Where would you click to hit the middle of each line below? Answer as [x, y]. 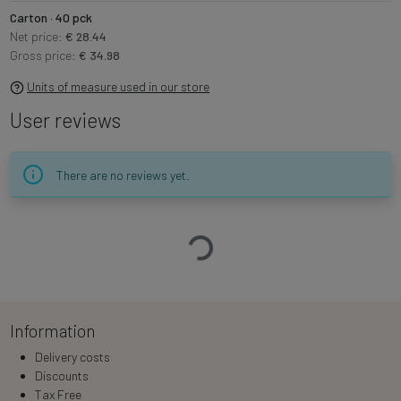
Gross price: [44, 55]
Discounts [61, 375]
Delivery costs [72, 356]
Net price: [37, 36]
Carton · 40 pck [51, 17]
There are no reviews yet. [123, 175]
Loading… [226, 240]
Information [52, 330]
